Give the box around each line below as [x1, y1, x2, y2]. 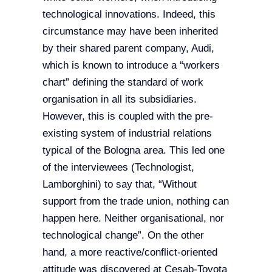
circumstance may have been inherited [42, 25, 218, 38]
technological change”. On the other [42, 229, 204, 242]
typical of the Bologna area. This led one [42, 144, 225, 157]
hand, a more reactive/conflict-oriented [42, 246, 217, 259]
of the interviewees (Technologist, [42, 161, 194, 174]
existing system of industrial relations [42, 127, 212, 140]
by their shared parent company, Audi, [42, 42, 214, 55]
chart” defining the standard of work [42, 76, 203, 89]
